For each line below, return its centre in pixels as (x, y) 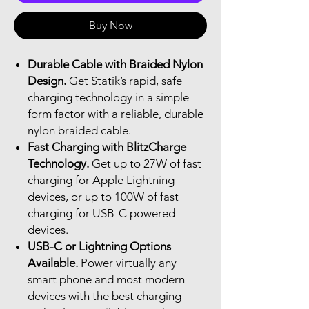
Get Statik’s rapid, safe (126, 80)
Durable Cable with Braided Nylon (115, 64)
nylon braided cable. (79, 130)
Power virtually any (129, 262)
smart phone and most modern (106, 279)
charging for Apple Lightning (101, 180)
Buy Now (110, 25)
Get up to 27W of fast (147, 163)
